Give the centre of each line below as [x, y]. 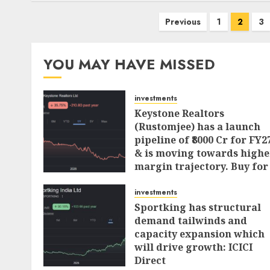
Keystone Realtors [179, 113]
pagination [66, 40]
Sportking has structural [198, 207]
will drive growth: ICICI [193, 247]
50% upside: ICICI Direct [194, 180]
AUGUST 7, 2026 [174, 195]
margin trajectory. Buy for [201, 166]
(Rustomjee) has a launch [197, 127]
